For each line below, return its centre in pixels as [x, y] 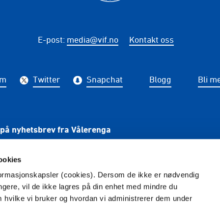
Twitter [46, 79]
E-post [50, 40]
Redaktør [51, 208]
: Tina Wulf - [92, 208]
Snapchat [104, 79]
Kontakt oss [151, 40]
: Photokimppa [159, 208]
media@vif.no [92, 40]
